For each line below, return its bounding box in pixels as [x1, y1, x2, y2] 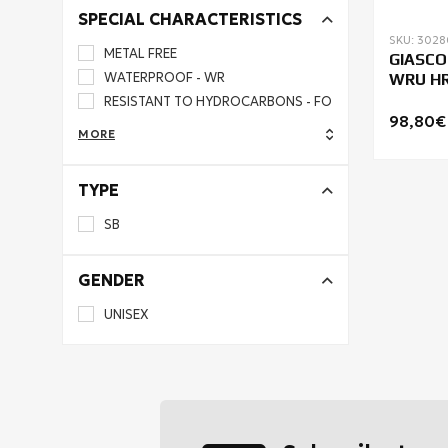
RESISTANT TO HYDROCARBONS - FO [104, 93, 332, 110]
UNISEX [104, 306, 149, 323]
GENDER [78, 270, 145, 290]
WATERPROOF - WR [104, 69, 225, 86]
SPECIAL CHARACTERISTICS [78, 9, 302, 29]
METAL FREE [104, 45, 177, 62]
